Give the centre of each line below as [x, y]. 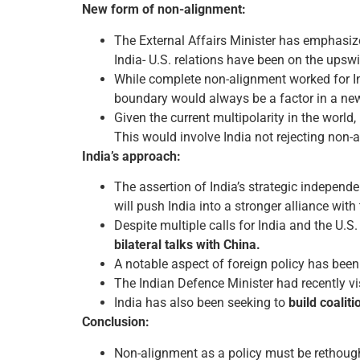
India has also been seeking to [201, 303]
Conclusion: [116, 322]
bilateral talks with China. [187, 245]
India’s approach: [131, 156]
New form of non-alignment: [164, 10]
